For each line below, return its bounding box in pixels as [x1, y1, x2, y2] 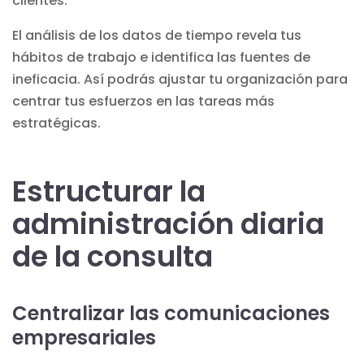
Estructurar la [12, 171, 206, 211]
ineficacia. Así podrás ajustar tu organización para [12, 69, 348, 89]
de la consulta [12, 236, 213, 276]
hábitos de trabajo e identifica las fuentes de [12, 47, 310, 67]
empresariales [12, 323, 156, 351]
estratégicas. [12, 113, 101, 132]
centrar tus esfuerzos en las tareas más [12, 91, 275, 110]
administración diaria [12, 203, 324, 244]
